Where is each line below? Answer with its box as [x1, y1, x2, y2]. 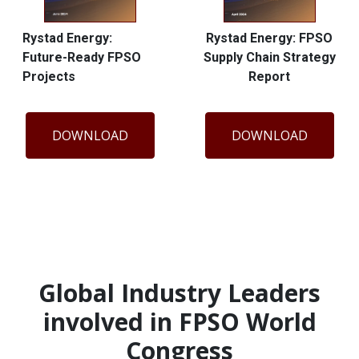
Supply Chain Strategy [203, 50, 336, 66]
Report [248, 69, 290, 85]
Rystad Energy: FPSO [206, 30, 333, 46]
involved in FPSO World [42, 305, 317, 339]
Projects [22, 69, 75, 85]
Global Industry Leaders [38, 276, 321, 310]
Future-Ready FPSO [22, 50, 141, 66]
